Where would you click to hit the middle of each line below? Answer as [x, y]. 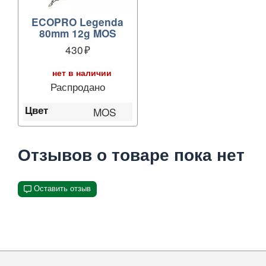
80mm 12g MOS [77, 33]
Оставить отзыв [62, 189]
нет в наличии [82, 73]
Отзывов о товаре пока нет [131, 154]
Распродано [77, 87]
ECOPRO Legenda [78, 22]
